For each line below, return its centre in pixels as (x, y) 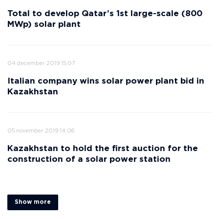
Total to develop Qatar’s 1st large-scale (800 (105, 14)
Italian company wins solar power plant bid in (106, 81)
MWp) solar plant (44, 25)
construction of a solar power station (89, 160)
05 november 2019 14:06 (41, 131)
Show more (33, 202)
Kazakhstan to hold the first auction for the (103, 149)
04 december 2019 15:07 (41, 64)
